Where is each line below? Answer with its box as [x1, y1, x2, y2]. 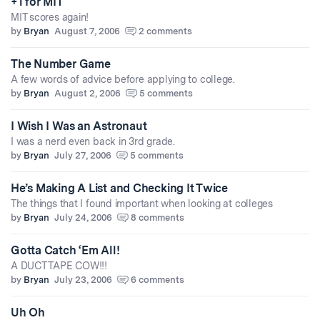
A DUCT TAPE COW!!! [11, 260, 107, 272]
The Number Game [11, 57, 111, 71]
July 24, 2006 [54, 212, 112, 224]
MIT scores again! [11, 11, 89, 24]
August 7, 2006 [54, 26, 120, 37]
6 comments [131, 274, 184, 286]
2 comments [139, 26, 192, 37]
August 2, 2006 [54, 88, 121, 99]
